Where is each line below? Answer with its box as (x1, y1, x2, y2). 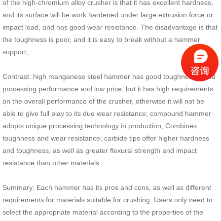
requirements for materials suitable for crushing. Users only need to (2, 196, 213, 204)
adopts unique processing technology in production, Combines (2, 122, 197, 130)
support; (2, 48, 28, 56)
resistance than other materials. (2, 159, 101, 167)
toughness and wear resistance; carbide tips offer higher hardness (2, 134, 209, 142)
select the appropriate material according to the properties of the (2, 208, 203, 216)
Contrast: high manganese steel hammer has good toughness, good (2, 73, 216, 80)
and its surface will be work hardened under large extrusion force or (2, 11, 213, 19)
